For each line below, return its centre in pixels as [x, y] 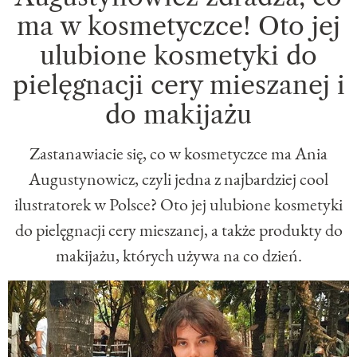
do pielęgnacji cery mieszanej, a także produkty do [178, 229]
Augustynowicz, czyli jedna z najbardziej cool [178, 178]
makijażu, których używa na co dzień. [178, 255]
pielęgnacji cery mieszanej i [178, 84]
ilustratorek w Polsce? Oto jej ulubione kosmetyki [178, 204]
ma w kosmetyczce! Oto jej [178, 25]
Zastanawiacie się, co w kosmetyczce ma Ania [178, 153]
